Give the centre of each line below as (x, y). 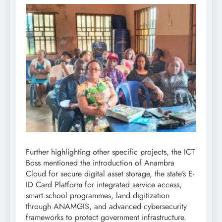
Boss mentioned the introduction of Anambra (100, 163)
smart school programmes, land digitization (98, 196)
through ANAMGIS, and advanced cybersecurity (106, 207)
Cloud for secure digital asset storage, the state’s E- (110, 174)
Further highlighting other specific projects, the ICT (110, 152)
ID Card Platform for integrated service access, (104, 185)
